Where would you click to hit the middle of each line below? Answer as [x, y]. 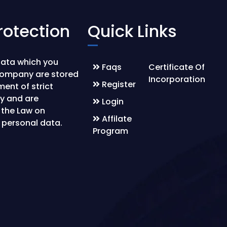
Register [118, 84]
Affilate [116, 119]
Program [111, 131]
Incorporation [177, 79]
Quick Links [133, 31]
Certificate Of [177, 67]
